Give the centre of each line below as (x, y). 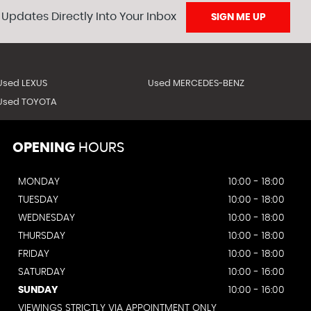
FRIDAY (34, 254)
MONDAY (39, 182)
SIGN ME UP (238, 17)
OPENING (44, 148)
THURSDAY (42, 236)
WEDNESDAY (47, 218)
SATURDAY (42, 272)
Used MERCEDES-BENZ (196, 84)
